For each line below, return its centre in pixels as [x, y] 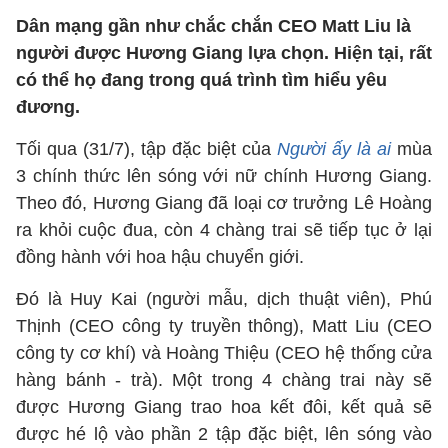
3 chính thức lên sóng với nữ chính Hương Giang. [224, 176]
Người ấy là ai [334, 149]
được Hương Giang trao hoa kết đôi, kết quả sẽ [224, 407]
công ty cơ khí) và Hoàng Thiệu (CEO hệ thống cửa [224, 353]
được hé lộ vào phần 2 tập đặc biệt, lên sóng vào [224, 434]
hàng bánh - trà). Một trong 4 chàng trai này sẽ [224, 380]
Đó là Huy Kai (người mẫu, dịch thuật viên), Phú [224, 299]
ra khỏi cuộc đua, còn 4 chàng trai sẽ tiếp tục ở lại [224, 230]
